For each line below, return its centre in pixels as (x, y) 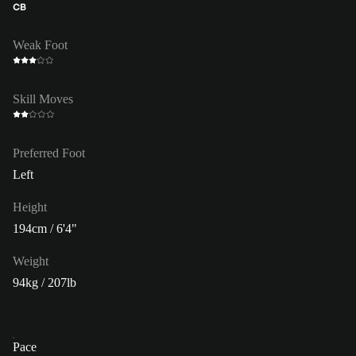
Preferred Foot (49, 153)
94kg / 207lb (44, 282)
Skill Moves (43, 99)
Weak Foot (40, 44)
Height (30, 207)
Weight (31, 261)
